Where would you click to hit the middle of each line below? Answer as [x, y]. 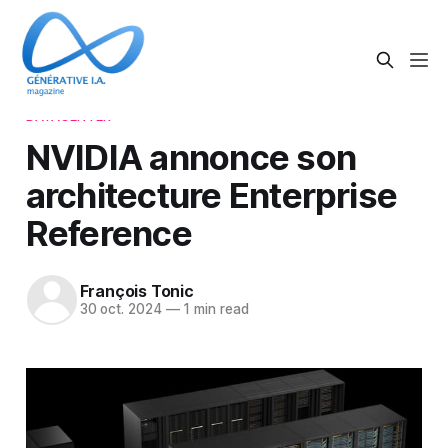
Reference [108, 232]
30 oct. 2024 [120, 309]
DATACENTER [68, 115]
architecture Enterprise [211, 194]
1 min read [214, 309]
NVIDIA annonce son [191, 156]
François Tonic [136, 291]
